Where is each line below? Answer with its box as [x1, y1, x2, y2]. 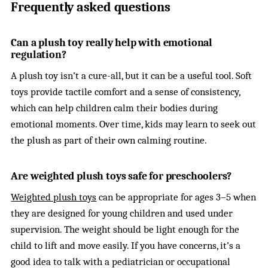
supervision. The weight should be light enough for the [11, 223, 240, 235]
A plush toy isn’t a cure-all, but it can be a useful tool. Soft [11, 69, 252, 81]
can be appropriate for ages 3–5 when [96, 191, 257, 203]
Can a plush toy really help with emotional [11, 36, 212, 48]
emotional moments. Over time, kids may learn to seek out [11, 118, 257, 130]
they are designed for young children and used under [11, 207, 233, 219]
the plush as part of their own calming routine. [11, 134, 208, 146]
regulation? [11, 48, 66, 60]
